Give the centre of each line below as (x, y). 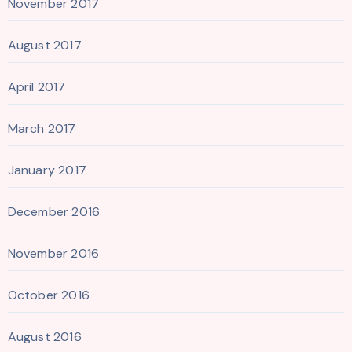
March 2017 (42, 128)
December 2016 (54, 211)
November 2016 (53, 253)
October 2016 (48, 295)
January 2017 (47, 170)
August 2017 (44, 45)
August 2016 (44, 336)
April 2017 (37, 86)
